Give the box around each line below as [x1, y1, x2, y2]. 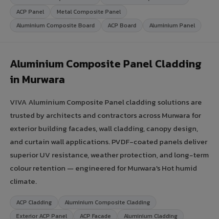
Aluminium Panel [149, 21, 195, 30]
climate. [10, 175, 37, 187]
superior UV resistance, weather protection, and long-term [10, 149, 209, 160]
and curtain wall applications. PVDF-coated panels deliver [10, 135, 207, 147]
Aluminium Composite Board [16, 21, 95, 30]
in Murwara [10, 71, 65, 88]
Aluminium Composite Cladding [65, 197, 150, 207]
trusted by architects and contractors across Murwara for [10, 109, 201, 121]
